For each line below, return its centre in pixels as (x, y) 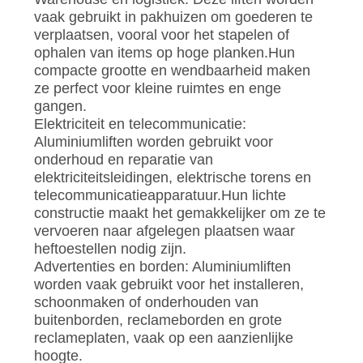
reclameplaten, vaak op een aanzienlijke (163, 337)
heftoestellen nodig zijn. (110, 248)
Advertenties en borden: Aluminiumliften (162, 266)
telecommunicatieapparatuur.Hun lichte (160, 195)
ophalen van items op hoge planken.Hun (164, 52)
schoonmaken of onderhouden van (146, 302)
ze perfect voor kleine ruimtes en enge (157, 88)
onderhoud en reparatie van (123, 159)
